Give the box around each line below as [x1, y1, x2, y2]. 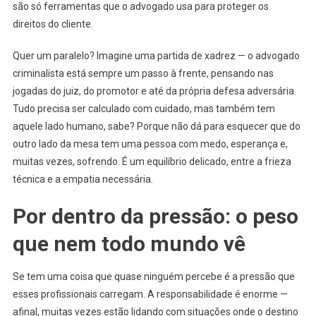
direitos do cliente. [12, 18, 93, 30]
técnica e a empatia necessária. [12, 173, 153, 185]
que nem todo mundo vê [12, 231, 245, 256]
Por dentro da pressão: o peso [12, 203, 298, 229]
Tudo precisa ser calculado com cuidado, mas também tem [12, 102, 275, 114]
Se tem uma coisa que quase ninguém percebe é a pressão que [12, 270, 295, 282]
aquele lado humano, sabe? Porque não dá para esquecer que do [12, 120, 300, 132]
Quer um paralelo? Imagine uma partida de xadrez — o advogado [12, 49, 300, 61]
